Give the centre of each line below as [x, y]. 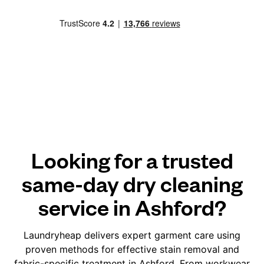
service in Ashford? [132, 207]
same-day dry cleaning [132, 183]
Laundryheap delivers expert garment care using [132, 235]
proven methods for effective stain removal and [132, 250]
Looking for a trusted [132, 160]
